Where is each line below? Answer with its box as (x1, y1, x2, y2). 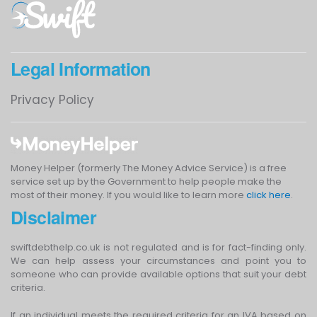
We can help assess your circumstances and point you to (11, 253, 306, 267)
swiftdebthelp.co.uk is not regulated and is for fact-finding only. (11, 240, 306, 254)
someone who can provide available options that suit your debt (11, 267, 306, 281)
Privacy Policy (11, 91, 94, 108)
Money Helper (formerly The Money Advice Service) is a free (11, 161, 287, 175)
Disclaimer (11, 204, 96, 230)
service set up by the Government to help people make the (11, 174, 282, 188)
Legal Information (11, 55, 151, 81)
